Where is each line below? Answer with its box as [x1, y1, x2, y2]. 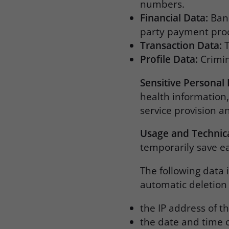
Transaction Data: [140, 39, 222, 52]
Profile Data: [140, 53, 198, 65]
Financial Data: [140, 11, 209, 24]
